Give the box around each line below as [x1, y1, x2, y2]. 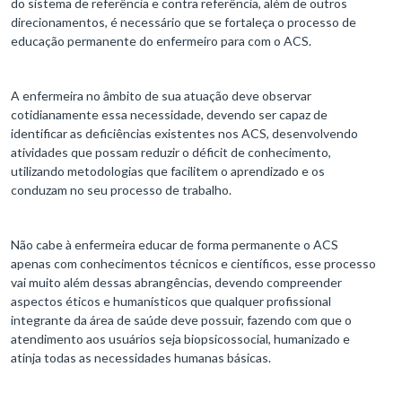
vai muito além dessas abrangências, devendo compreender [11, 275, 342, 291]
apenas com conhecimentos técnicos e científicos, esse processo [11, 256, 376, 272]
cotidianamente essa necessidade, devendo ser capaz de [11, 107, 328, 123]
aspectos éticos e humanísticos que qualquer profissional [11, 293, 331, 310]
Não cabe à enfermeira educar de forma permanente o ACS [11, 237, 338, 253]
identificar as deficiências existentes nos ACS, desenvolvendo [11, 126, 358, 142]
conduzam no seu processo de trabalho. [11, 182, 232, 198]
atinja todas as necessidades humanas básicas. [11, 350, 271, 366]
